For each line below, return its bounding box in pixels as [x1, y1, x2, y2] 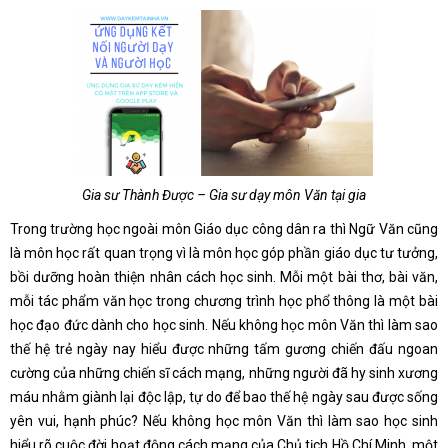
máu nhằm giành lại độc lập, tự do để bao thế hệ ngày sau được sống [10, 388, 438, 405]
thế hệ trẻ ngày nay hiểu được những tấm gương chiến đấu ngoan [10, 340, 438, 357]
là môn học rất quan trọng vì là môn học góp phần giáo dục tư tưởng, [10, 244, 438, 261]
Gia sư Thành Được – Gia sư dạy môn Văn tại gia [82, 186, 366, 203]
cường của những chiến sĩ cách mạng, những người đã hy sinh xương [10, 364, 438, 381]
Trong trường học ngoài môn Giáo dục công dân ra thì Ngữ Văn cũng [10, 220, 438, 237]
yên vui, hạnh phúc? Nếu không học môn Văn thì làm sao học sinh [10, 412, 438, 429]
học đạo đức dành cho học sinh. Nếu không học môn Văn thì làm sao [10, 316, 438, 333]
